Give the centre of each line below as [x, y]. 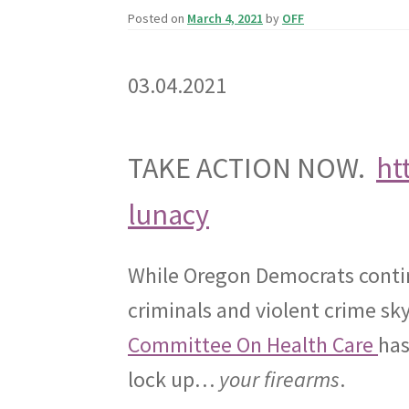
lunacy [169, 214]
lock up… [174, 380]
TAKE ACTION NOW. [252, 168]
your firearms [280, 380]
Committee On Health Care [253, 345]
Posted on [158, 19]
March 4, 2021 [225, 19]
